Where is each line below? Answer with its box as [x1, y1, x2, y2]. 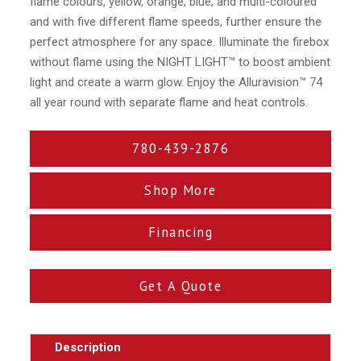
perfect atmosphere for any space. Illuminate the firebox [30, 35, 330, 50]
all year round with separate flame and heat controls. [30, 95, 309, 110]
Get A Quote [139, 277, 222, 296]
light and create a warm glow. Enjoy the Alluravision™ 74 [30, 75, 323, 90]
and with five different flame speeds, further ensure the [30, 15, 322, 30]
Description [55, 339, 122, 355]
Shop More [144, 181, 217, 200]
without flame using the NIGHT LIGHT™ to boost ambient [30, 55, 331, 70]
